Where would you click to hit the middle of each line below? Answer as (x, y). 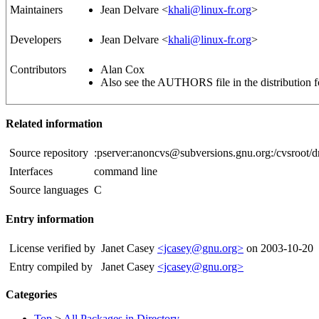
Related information (54, 124)
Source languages (49, 190)
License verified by (52, 249)
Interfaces (31, 172)
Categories (31, 295)
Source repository (49, 153)
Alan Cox (122, 70)
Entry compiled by (51, 267)
